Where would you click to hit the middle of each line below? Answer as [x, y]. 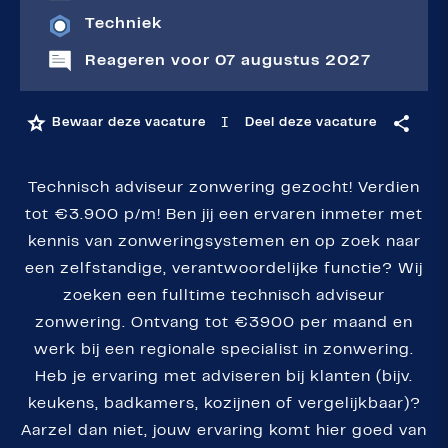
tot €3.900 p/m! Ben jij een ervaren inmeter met [224, 215]
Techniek [123, 24]
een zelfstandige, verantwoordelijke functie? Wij [224, 269]
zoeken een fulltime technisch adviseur [224, 296]
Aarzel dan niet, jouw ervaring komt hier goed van [224, 431]
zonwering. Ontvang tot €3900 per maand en [224, 323]
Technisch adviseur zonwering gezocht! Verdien [224, 188]
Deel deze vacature [310, 123]
